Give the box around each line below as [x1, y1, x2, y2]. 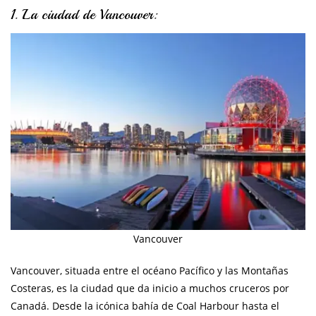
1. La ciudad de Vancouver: [11, 6, 157, 24]
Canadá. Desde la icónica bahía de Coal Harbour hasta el [11, 299, 279, 313]
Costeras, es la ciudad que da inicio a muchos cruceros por [11, 281, 289, 296]
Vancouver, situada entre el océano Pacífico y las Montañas [11, 264, 288, 278]
